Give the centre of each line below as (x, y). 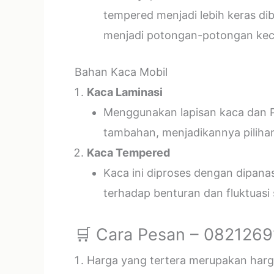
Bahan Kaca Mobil (121, 72)
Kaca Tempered (128, 153)
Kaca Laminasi (125, 92)
